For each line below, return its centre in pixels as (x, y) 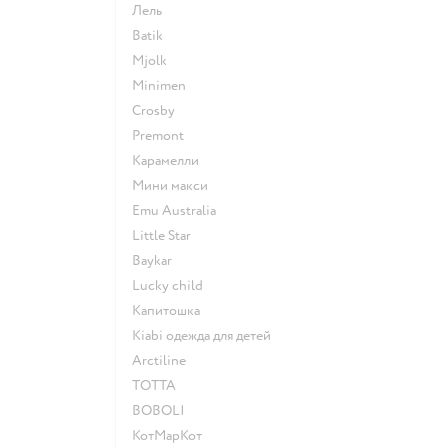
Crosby (158, 110)
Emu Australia (178, 210)
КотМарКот (171, 435)
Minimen (165, 85)
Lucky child (171, 285)
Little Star (165, 235)
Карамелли (170, 160)
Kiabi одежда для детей (206, 335)
